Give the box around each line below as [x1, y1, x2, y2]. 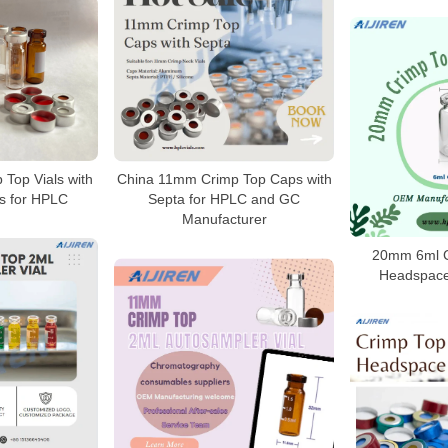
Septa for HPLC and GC [148, 191, 300, 208]
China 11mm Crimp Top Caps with [116, 171, 332, 188]
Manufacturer [181, 211, 267, 228]
